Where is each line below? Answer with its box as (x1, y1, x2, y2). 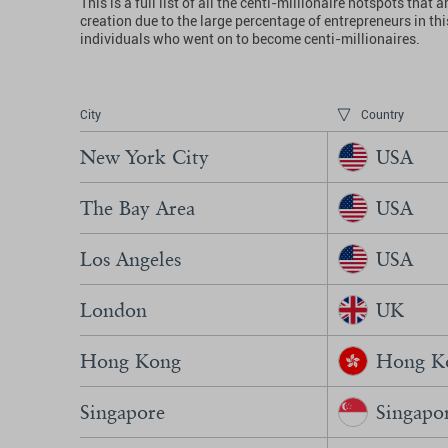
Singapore (80, 400, 165, 424)
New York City (80, 145, 209, 169)
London (80, 298, 147, 322)
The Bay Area (80, 196, 195, 220)
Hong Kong (80, 349, 181, 373)
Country (361, 108, 404, 122)
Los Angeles (80, 247, 181, 271)
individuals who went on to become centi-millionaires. (80, 31, 420, 47)
